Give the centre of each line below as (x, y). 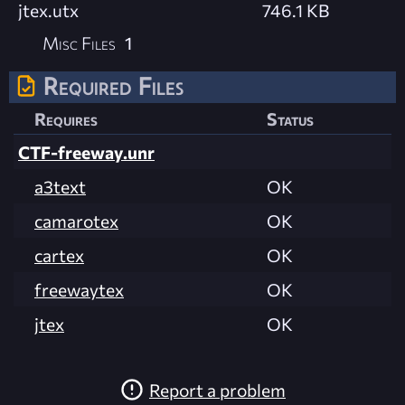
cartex (59, 255)
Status (290, 119)
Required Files (113, 86)
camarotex (76, 221)
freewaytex (79, 290)
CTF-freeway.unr (86, 152)
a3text (60, 187)
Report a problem (217, 389)
